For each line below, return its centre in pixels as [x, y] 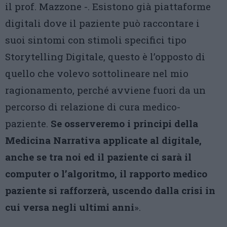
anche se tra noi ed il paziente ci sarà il [98, 157]
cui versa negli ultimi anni [70, 207]
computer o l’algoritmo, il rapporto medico [106, 174]
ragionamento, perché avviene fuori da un [105, 90]
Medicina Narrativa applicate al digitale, [103, 140]
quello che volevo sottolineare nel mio [97, 73]
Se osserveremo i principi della [124, 123]
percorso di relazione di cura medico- [93, 107]
